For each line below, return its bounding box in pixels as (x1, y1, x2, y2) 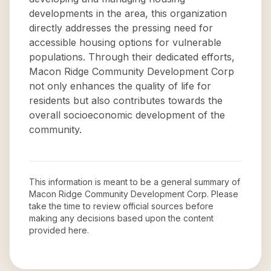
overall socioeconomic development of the (29, 109, 225, 121)
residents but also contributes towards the (29, 94, 223, 106)
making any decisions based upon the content (29, 213, 214, 223)
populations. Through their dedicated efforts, (29, 51, 235, 63)
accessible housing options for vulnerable (29, 36, 221, 48)
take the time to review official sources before (29, 201, 214, 211)
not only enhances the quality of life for (29, 80, 211, 92)
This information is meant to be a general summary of (29, 177, 240, 187)
